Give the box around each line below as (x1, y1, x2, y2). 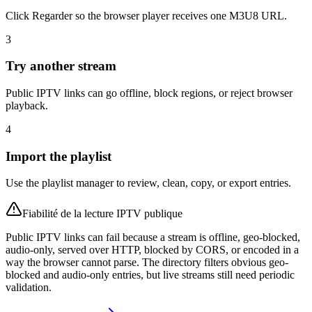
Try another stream (6, 58, 116, 74)
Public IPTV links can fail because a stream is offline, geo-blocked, (6, 231, 300, 244)
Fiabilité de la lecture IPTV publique (22, 208, 182, 220)
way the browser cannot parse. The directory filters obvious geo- (6, 256, 288, 269)
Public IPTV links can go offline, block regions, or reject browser (6, 86, 292, 99)
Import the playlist (6, 148, 111, 164)
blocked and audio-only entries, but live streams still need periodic (6, 269, 295, 281)
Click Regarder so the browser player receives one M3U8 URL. (6, 9, 287, 22)
